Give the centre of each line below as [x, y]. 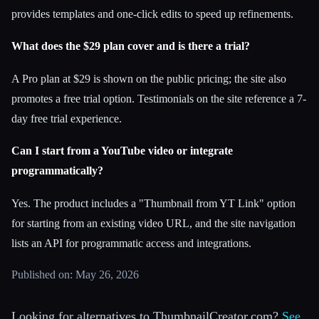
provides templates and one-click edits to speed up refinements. [152, 14]
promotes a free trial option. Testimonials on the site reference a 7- [159, 98]
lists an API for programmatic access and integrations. [131, 244]
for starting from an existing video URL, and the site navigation [153, 224]
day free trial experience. [67, 118]
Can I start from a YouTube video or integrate [122, 151]
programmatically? [57, 171]
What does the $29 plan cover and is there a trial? [131, 46]
